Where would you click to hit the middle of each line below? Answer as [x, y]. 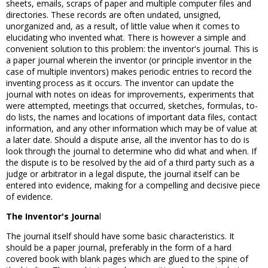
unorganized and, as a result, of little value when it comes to [123, 26]
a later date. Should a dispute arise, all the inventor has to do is [128, 140]
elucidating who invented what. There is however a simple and [126, 37]
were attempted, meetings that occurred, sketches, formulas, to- [132, 106]
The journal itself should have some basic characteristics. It [120, 236]
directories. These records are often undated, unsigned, [113, 15]
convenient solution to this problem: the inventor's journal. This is [132, 49]
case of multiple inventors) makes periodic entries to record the [129, 71]
